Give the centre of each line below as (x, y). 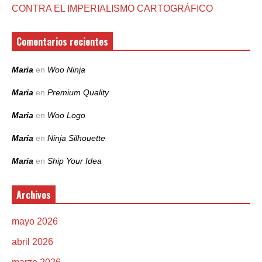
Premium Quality (78, 93)
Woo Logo (66, 116)
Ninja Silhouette (76, 138)
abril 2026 (32, 242)
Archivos (34, 195)
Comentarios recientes (62, 42)
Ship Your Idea (75, 161)
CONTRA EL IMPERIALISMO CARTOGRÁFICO (112, 9)
